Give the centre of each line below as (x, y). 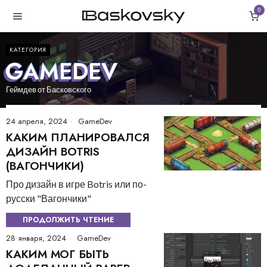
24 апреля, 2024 (37, 121)
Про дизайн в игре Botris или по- (76, 184)
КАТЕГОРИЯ (28, 49)
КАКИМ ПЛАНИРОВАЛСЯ (78, 137)
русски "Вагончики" (49, 198)
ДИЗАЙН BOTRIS (53, 151)
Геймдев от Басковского (49, 89)
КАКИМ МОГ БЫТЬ (58, 254)
